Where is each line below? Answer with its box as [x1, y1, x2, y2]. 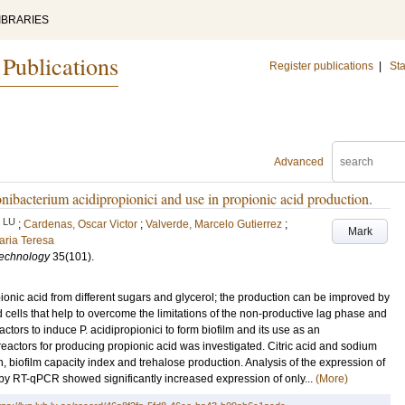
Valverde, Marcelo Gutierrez [146, 218, 282, 231]
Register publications [269, 60, 373, 72]
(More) [316, 372, 348, 385]
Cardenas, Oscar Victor [24, 218, 137, 231]
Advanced [274, 155, 324, 168]
